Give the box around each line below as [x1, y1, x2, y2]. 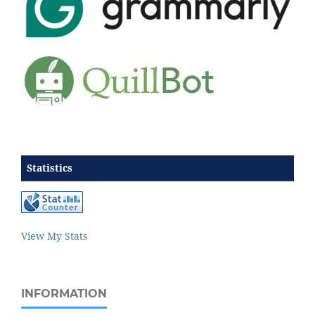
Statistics [27, 160, 72, 174]
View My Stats [21, 229, 87, 243]
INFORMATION [21, 286, 107, 300]
